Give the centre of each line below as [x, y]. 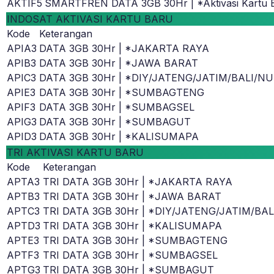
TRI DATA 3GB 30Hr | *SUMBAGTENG [135, 241]
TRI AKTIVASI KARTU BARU [75, 153]
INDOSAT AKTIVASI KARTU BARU [90, 19]
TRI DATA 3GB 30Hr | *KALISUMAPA [132, 226]
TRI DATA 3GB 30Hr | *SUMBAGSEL [130, 255]
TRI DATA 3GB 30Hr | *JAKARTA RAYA [138, 182]
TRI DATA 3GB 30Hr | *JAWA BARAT [132, 197]
